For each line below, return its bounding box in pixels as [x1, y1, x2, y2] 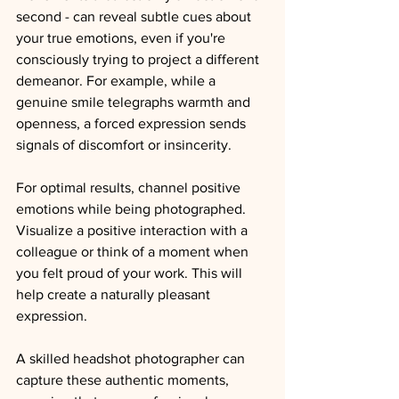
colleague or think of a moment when [16, 244, 252, 259]
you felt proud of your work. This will [16, 265, 246, 281]
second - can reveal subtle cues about [16, 9, 255, 24]
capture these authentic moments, [16, 372, 232, 387]
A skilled [16, 351, 73, 366]
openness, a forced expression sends [16, 116, 249, 131]
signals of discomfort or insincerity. [16, 137, 232, 152]
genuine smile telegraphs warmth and [16, 94, 254, 110]
